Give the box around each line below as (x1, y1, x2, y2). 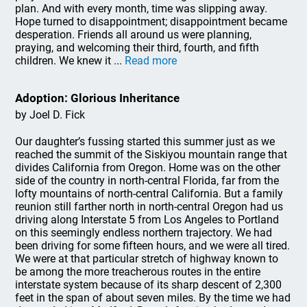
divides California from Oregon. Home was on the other (15, 161, 281, 174)
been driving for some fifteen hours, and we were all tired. (15, 239, 291, 252)
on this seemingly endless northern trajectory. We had (15, 226, 273, 239)
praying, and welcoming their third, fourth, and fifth (15, 41, 260, 54)
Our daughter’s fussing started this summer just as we (15, 135, 275, 148)
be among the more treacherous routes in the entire (15, 265, 261, 278)
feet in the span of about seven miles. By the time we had (15, 291, 291, 304)
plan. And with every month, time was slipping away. (15, 2, 268, 15)
